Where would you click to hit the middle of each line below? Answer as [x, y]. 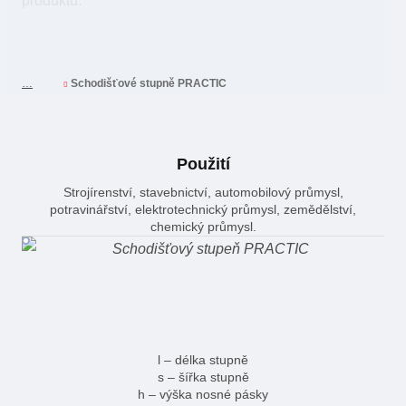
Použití [203, 164]
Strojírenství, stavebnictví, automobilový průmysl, [203, 192]
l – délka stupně [203, 360]
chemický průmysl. [203, 227]
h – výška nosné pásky [203, 394]
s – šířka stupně [203, 377]
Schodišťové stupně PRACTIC [149, 84]
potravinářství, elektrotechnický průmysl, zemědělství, [203, 209]
